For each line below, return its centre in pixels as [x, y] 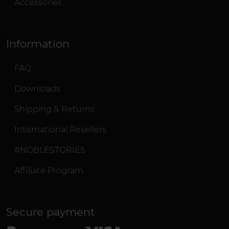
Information [38, 44]
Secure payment [51, 212]
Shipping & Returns [54, 109]
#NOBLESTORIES [50, 150]
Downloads [37, 89]
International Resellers [60, 130]
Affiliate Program [49, 170]
